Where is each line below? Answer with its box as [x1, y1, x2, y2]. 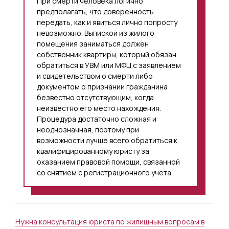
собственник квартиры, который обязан [37, 49, 176, 59]
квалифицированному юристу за [37, 146, 149, 156]
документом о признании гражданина [37, 81, 168, 91]
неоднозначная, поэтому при [37, 124, 139, 134]
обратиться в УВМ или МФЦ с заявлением [37, 60, 181, 70]
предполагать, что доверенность [37, 6, 154, 16]
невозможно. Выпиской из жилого [37, 28, 154, 38]
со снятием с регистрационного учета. [37, 167, 173, 177]
